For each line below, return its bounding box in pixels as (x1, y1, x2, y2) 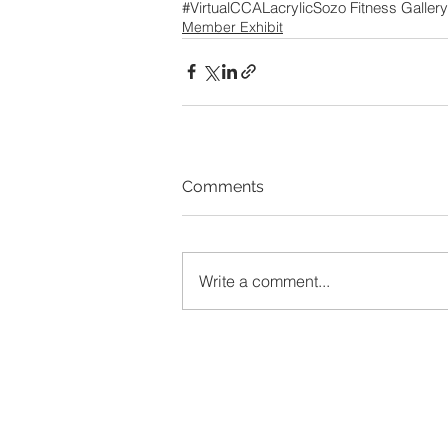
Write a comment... (199, 270, 330, 291)
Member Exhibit (182, 17, 283, 36)
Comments (182, 176, 264, 196)
